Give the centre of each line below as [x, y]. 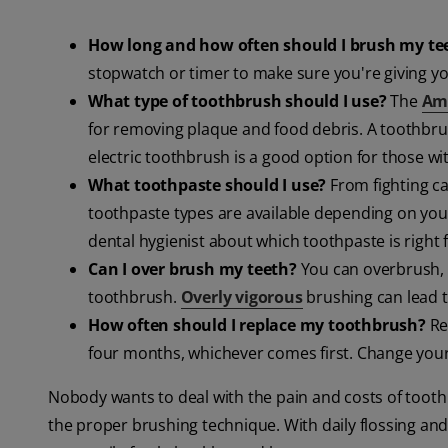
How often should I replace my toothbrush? [257, 325]
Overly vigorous [241, 297]
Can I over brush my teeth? [192, 269]
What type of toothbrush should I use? [237, 101]
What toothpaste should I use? [207, 185]
